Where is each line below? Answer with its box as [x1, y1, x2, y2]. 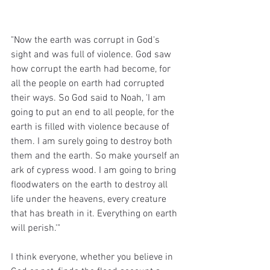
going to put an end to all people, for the [11, 106, 177, 119]
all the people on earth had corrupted [11, 77, 167, 90]
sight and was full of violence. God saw [11, 48, 174, 61]
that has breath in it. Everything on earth [11, 207, 180, 220]
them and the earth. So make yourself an [11, 149, 182, 162]
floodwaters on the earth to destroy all [11, 178, 170, 191]
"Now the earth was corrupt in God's [11, 34, 162, 46]
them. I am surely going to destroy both [11, 135, 175, 148]
